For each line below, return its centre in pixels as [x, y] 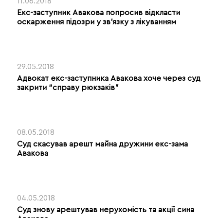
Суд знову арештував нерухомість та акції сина [106, 209]
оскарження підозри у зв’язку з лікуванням [97, 22]
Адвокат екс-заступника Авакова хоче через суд [109, 78]
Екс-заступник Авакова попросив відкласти [99, 12]
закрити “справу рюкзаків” [68, 87]
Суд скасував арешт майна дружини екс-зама [102, 144]
